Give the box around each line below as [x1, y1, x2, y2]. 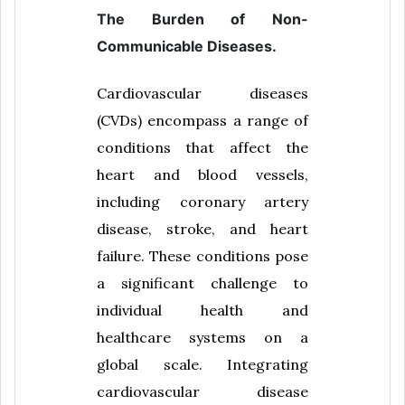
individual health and [97, 300, 308, 319]
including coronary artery [97, 192, 308, 211]
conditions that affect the [97, 137, 308, 156]
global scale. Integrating [97, 354, 308, 373]
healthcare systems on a [97, 327, 308, 346]
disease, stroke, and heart [97, 219, 308, 238]
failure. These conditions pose [97, 246, 308, 265]
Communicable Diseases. [97, 37, 277, 56]
